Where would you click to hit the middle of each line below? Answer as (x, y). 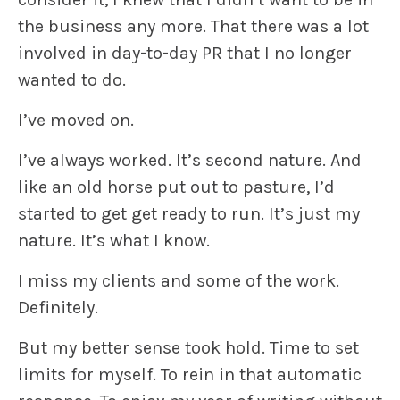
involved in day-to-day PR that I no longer (185, 54)
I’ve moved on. (76, 121)
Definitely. (58, 308)
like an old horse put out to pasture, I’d (176, 187)
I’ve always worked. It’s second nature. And (190, 161)
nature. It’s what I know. (114, 241)
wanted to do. (72, 80)
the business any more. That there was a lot (193, 27)
